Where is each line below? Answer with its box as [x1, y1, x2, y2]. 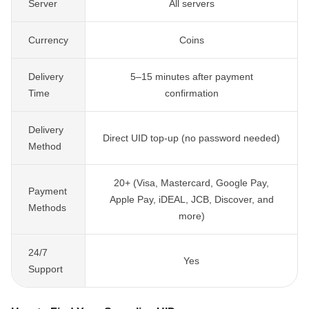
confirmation [164, 88, 219, 99]
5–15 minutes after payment [130, 71, 253, 82]
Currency [28, 34, 68, 46]
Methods [28, 202, 66, 213]
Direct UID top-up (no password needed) [103, 132, 280, 143]
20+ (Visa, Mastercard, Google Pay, [114, 177, 269, 188]
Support [28, 263, 63, 275]
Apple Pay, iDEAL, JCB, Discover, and [109, 194, 274, 205]
